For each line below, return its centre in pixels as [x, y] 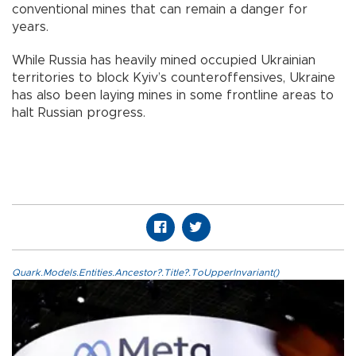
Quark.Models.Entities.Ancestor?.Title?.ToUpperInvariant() [145, 273]
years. [30, 27]
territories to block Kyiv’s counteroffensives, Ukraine [174, 78]
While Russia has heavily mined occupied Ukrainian [164, 61]
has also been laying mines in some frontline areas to [173, 96]
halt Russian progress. [79, 113]
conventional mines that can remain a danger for [160, 10]
